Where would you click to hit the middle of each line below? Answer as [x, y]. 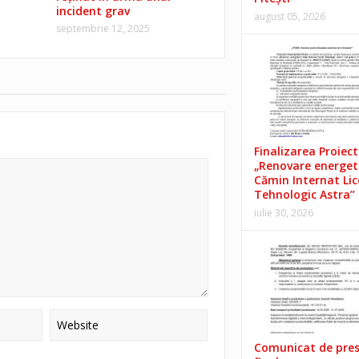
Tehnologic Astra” [304, 195]
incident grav [93, 10]
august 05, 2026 [289, 16]
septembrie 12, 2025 [103, 28]
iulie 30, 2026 [283, 213]
